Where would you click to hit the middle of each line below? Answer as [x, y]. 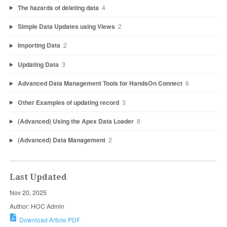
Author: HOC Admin [37, 206]
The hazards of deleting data [58, 7]
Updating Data [38, 64]
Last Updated [38, 177]
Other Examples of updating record [68, 102]
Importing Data [39, 45]
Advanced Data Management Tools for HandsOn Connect [100, 83]
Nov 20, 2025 [28, 192]
